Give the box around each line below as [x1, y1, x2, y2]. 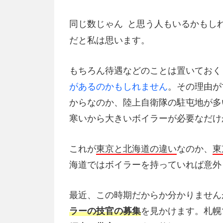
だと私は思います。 [69, 35, 150, 46]
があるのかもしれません [69, 81, 168, 92]
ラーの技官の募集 [69, 206, 141, 216]
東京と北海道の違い [96, 143, 177, 154]
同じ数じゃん [69, 19, 123, 29]
